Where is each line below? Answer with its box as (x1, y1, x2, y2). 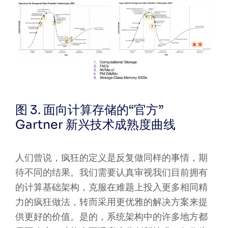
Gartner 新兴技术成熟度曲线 (15, 117, 176, 132)
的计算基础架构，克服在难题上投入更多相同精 (15, 181, 208, 193)
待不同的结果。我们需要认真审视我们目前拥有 (15, 166, 208, 179)
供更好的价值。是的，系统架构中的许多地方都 (15, 210, 208, 223)
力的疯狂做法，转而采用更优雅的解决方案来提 (15, 195, 208, 208)
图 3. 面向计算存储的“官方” (15, 102, 163, 118)
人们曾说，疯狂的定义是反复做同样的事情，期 (15, 151, 208, 164)
